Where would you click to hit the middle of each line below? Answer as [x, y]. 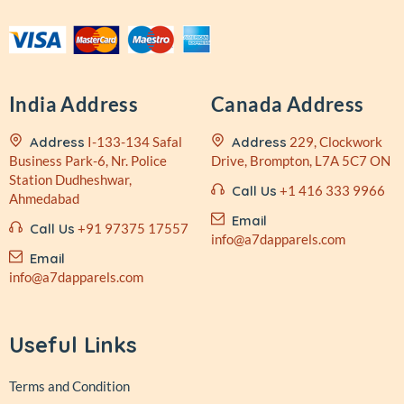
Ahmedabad [44, 198]
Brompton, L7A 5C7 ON [319, 161]
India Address [74, 104]
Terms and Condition [69, 386]
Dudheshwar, [92, 179]
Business [36, 161]
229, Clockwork [336, 142]
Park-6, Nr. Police [115, 161]
